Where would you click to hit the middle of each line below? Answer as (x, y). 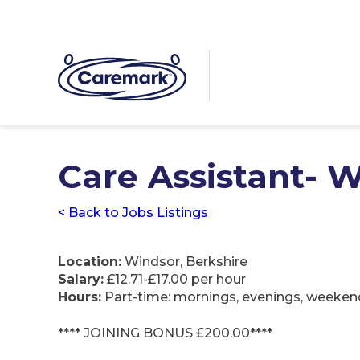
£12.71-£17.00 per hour (175, 280)
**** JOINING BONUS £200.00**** (165, 333)
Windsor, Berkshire (184, 262)
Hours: (80, 297)
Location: (90, 262)
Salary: (81, 280)
